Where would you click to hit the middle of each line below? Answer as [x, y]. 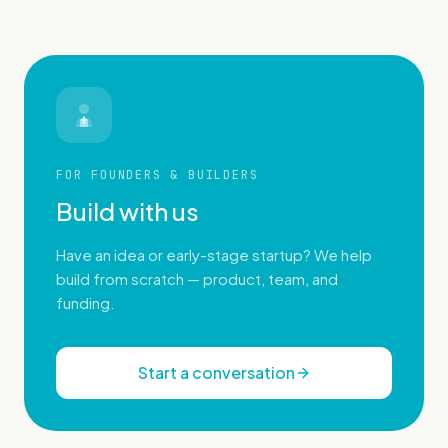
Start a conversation [216, 373]
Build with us [127, 211]
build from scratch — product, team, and [197, 279]
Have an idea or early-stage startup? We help [214, 255]
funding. [85, 303]
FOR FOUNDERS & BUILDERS [157, 175]
